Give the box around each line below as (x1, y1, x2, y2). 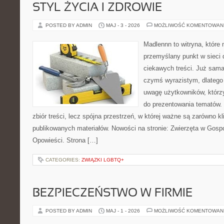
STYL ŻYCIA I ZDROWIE (32, 2, 162, 13)
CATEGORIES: (45, 157, 81, 162)
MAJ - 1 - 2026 (106, 208, 140, 213)
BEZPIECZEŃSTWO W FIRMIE (32, 188, 192, 199)
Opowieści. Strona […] (32, 136, 98, 144)
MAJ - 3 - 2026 (106, 22, 140, 28)
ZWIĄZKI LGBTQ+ (81, 157, 124, 162)
